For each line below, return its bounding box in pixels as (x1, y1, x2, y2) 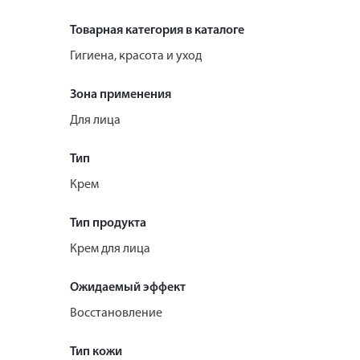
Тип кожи (70, 345, 122, 358)
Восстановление (70, 306, 162, 320)
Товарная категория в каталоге (70, 23, 244, 37)
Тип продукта (70, 216, 146, 230)
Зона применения (70, 88, 171, 101)
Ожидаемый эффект (70, 280, 186, 294)
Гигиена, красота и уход (70, 49, 202, 63)
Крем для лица (70, 242, 150, 256)
